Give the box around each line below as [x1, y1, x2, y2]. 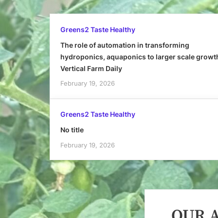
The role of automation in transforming [60, 40, 189, 49]
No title [60, 126, 84, 134]
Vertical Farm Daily [60, 64, 122, 73]
